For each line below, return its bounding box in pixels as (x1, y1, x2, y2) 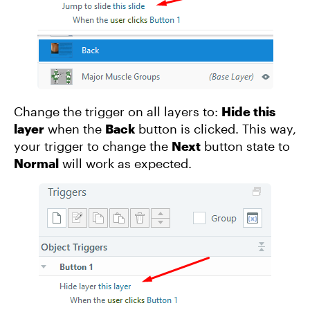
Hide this (221, 104, 275, 119)
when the (44, 121, 105, 136)
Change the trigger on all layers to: (14, 104, 221, 119)
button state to (201, 138, 290, 154)
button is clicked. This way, (135, 121, 296, 136)
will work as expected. (59, 156, 192, 171)
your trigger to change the (14, 138, 172, 154)
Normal (14, 156, 59, 171)
